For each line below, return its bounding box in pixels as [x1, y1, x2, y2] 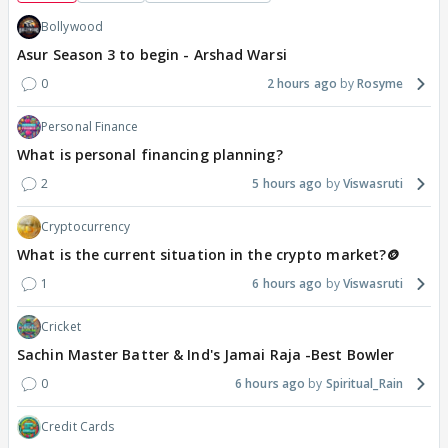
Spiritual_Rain [325, 375, 403, 393]
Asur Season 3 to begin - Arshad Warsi [17, 45, 287, 65]
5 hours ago [252, 175, 323, 193]
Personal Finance [41, 118, 139, 136]
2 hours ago [266, 75, 337, 93]
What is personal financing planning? [17, 145, 283, 165]
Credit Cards [41, 418, 115, 436]
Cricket [41, 318, 81, 336]
